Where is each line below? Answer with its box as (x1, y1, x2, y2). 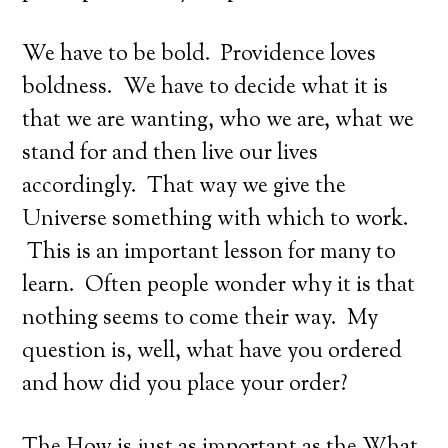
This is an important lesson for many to (22, 237, 397, 269)
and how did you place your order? (22, 369, 349, 401)
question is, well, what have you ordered (22, 336, 403, 368)
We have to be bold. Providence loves (22, 39, 377, 71)
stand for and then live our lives (22, 138, 319, 170)
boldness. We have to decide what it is (22, 72, 389, 104)
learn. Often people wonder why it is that (22, 270, 416, 302)
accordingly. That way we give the (22, 171, 347, 203)
